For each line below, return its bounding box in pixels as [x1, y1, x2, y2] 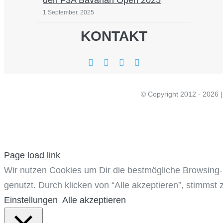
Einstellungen [4, 195, 58, 205]
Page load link [4, 150, 60, 160]
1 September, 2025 [43, 9, 95, 16]
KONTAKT [81, 28, 148, 44]
